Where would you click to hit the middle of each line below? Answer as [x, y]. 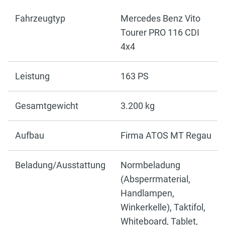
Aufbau [30, 135]
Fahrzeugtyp [40, 18]
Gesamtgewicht [47, 105]
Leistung [32, 76]
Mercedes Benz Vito [160, 18]
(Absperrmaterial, [155, 179]
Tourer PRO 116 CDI [160, 32]
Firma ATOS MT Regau [166, 135]
